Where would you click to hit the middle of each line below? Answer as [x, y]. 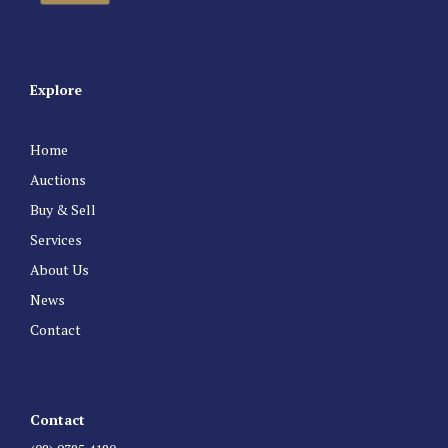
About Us [59, 270]
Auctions [58, 180]
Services [56, 240]
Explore [56, 90]
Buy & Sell [63, 210]
